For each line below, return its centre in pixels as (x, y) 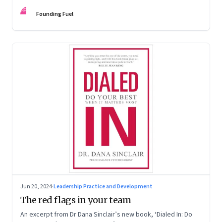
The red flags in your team (76, 200)
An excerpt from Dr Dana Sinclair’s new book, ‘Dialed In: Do (106, 214)
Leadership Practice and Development (103, 186)
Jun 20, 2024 (36, 186)
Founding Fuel (55, 14)
